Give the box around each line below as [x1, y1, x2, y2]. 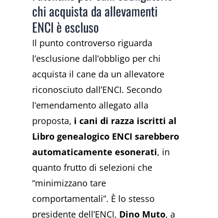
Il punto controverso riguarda [32, 36, 153, 49]
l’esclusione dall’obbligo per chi [32, 52, 161, 64]
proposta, [32, 114, 74, 127]
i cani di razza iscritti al [74, 114, 177, 127]
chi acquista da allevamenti [32, 1, 158, 20]
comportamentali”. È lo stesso [32, 192, 155, 204]
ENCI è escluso [32, 17, 99, 36]
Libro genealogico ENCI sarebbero [32, 130, 180, 142]
